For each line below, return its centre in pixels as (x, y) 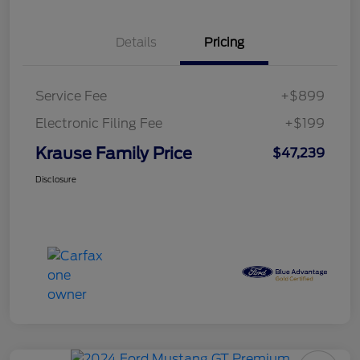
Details (136, 43)
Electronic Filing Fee (99, 124)
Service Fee (71, 96)
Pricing (224, 43)
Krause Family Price (114, 154)
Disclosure (56, 180)
